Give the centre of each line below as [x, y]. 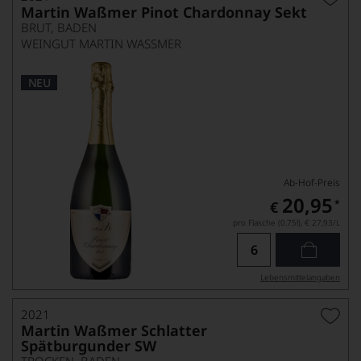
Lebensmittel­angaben [300, 277]
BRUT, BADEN [59, 27]
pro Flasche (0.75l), [268, 222]
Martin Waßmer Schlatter [114, 330]
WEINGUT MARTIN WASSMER [101, 44]
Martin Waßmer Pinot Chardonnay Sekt [164, 12]
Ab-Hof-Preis [312, 183]
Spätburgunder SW [89, 346]
